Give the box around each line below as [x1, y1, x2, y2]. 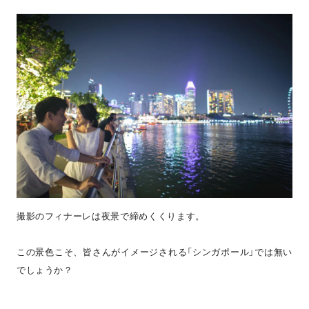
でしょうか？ [16, 263, 73, 275]
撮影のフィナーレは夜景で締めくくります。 [16, 210, 205, 221]
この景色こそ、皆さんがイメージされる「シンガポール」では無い [16, 246, 293, 257]
